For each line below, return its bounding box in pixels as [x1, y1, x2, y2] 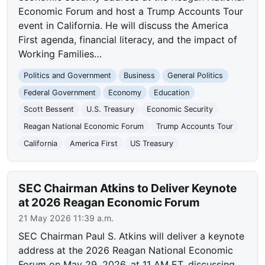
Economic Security [146, 105, 213, 114]
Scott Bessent [24, 105, 75, 114]
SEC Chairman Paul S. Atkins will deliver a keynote [18, 230, 245, 243]
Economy [108, 88, 141, 97]
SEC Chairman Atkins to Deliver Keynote [18, 181, 237, 196]
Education [153, 88, 189, 97]
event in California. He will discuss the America [18, 20, 229, 32]
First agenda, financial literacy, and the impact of [18, 34, 238, 46]
